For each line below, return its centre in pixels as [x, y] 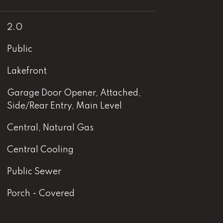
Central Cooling [40, 150]
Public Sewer [34, 172]
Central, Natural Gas [50, 128]
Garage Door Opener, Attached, [74, 93]
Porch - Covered [41, 194]
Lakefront [27, 71]
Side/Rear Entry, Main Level [64, 106]
